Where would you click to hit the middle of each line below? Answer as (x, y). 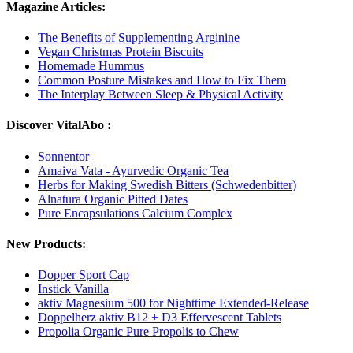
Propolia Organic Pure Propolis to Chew (138, 332)
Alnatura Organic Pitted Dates (113, 199)
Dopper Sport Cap (84, 275)
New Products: (46, 244)
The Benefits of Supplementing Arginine (139, 38)
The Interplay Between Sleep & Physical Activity (160, 95)
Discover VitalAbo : (59, 125)
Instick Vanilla (73, 289)
